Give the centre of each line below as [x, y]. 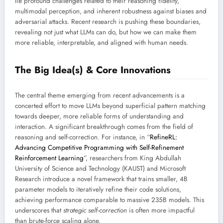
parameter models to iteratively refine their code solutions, [98, 190]
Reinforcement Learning [49, 158]
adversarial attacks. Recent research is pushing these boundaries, [108, 21]
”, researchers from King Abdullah [132, 158]
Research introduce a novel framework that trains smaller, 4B [101, 179]
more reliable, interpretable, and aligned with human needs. [102, 42]
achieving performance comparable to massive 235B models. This [110, 200]
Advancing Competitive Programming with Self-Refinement [99, 148]
